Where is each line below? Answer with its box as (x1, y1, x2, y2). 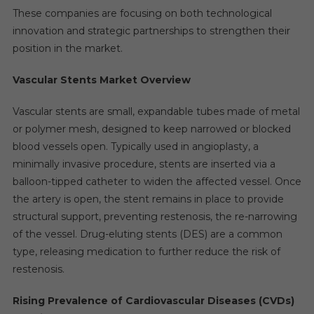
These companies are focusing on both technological (12, 6, 272, 20)
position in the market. (12, 41, 123, 55)
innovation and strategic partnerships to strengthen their (12, 24, 290, 37)
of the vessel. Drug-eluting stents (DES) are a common (12, 227, 282, 240)
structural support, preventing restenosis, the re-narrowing (12, 210, 297, 223)
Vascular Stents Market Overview (12, 73, 191, 86)
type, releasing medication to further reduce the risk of (12, 245, 280, 258)
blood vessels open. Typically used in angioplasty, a (12, 139, 259, 153)
